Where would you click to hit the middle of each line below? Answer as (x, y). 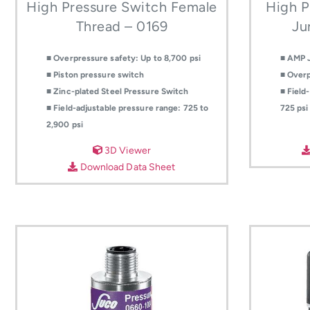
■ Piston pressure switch (95, 74)
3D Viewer (126, 150)
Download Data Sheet (127, 167)
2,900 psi (65, 124)
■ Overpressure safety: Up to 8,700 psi (124, 58)
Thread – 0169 (122, 26)
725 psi (294, 108)
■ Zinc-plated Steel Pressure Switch (118, 91)
